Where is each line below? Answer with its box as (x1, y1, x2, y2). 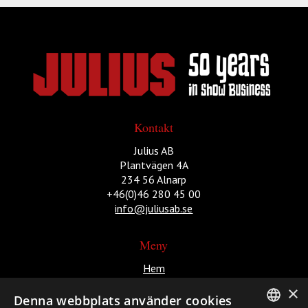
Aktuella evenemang (106, 276, 201, 290)
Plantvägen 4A (119, 157, 188, 172)
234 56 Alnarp (121, 172, 187, 186)
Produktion (129, 290, 179, 305)
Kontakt (134, 119, 174, 136)
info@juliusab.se (115, 201, 193, 215)
